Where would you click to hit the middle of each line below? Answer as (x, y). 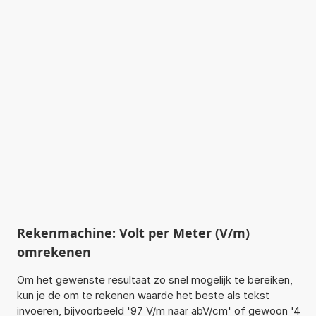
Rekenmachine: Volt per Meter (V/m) (133, 232)
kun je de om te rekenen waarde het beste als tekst (143, 295)
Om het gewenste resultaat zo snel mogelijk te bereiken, (154, 279)
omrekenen (54, 251)
